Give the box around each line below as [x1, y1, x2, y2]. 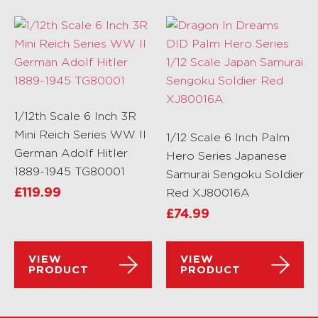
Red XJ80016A [166, 186, 250, 199]
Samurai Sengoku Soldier [166, 168, 304, 180]
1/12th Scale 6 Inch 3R [14, 109, 136, 122]
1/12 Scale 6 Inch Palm [166, 131, 290, 143]
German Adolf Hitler [14, 146, 128, 159]
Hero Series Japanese [166, 149, 287, 162]
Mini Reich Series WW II [14, 128, 146, 141]
